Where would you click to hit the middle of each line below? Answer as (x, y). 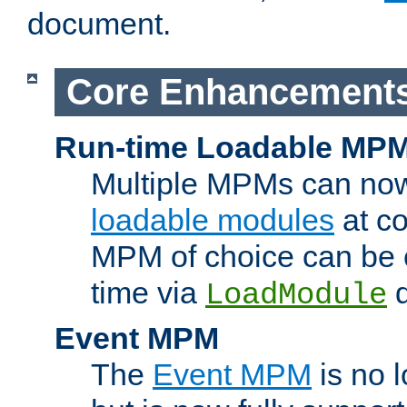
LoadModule (296, 295)
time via (148, 292)
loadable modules (213, 219)
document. (99, 24)
